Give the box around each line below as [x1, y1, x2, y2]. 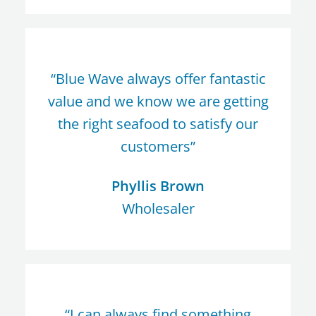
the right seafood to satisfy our [58, 114, 258, 134]
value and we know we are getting [47, 92, 269, 111]
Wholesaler [121, 199, 195, 219]
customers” [121, 137, 195, 157]
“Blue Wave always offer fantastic [50, 69, 266, 89]
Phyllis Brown [111, 176, 205, 196]
